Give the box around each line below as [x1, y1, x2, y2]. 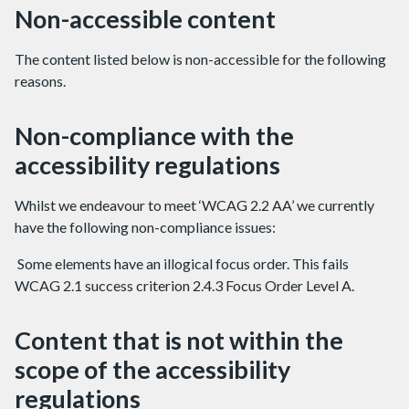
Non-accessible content [15, 4, 276, 34]
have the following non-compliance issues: [15, 218, 276, 236]
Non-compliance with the [15, 121, 294, 151]
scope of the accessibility [15, 354, 290, 384]
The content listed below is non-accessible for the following [15, 50, 386, 68]
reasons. [15, 72, 66, 89]
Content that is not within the [15, 325, 343, 355]
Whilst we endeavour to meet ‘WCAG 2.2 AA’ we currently [15, 196, 374, 214]
